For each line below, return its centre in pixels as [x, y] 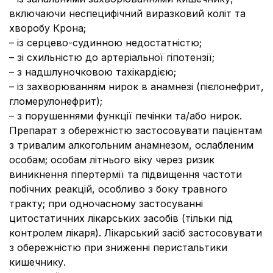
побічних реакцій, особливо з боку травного [118, 189]
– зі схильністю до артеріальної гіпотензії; [112, 57]
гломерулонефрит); [56, 101]
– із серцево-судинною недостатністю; [105, 43]
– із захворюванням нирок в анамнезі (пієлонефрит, [136, 87]
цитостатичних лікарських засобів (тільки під [121, 218]
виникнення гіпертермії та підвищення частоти [126, 174]
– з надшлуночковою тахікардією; [93, 72]
